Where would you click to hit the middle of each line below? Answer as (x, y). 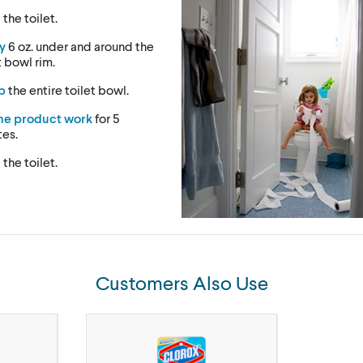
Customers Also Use (181, 282)
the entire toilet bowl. (68, 90)
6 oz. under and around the (80, 46)
